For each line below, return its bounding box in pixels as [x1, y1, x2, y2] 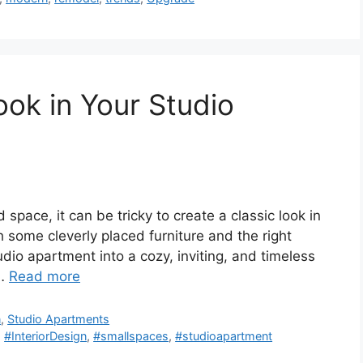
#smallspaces [93, 328, 169, 343]
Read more [9, 267, 80, 284]
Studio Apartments [7, 311, 110, 326]
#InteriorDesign [4, 328, 88, 343]
